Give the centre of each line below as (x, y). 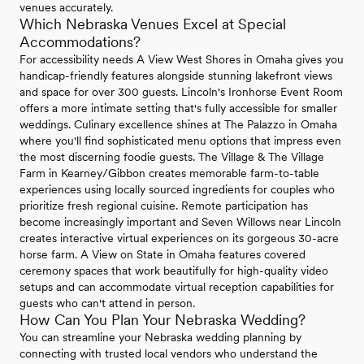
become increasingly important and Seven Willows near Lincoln (180, 222)
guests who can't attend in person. (107, 303)
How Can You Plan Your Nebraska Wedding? (162, 320)
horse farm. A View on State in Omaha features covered (162, 254)
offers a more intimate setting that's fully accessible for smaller (178, 108)
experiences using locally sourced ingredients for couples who (177, 189)
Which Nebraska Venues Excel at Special (153, 24)
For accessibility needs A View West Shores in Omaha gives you (182, 59)
